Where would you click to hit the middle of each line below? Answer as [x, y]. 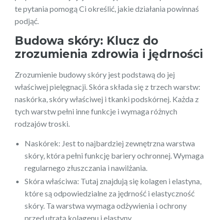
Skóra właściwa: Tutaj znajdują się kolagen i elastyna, [113, 181]
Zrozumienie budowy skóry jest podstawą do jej [95, 74]
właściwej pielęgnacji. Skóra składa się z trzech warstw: [108, 86]
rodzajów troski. [42, 123]
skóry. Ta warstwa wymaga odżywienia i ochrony [106, 205]
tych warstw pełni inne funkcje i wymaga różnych [96, 111]
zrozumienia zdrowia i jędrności [109, 54]
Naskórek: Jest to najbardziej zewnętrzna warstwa [110, 143]
